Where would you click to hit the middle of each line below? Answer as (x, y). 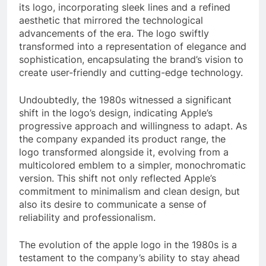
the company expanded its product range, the (122, 139)
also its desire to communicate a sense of (113, 204)
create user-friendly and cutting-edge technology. (131, 72)
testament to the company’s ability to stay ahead (129, 257)
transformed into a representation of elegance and (133, 46)
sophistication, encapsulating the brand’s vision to (131, 59)
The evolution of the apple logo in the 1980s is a (128, 244)
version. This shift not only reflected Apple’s (118, 178)
